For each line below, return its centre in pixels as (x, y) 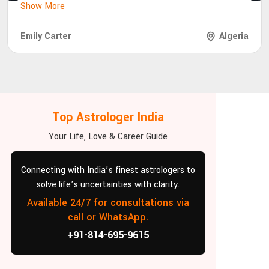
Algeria (233, 36)
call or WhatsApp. (108, 217)
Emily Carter (46, 36)
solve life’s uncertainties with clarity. (108, 185)
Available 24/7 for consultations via (108, 203)
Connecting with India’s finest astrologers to (108, 171)
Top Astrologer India (108, 118)
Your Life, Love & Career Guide (108, 137)
